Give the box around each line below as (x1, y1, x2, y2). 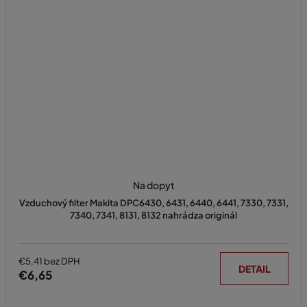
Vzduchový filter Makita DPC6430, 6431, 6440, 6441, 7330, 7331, (19, 197, 288, 209)
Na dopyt (132, 179, 175, 192)
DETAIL (238, 262, 271, 275)
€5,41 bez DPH (19, 255, 80, 267)
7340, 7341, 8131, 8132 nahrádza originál (70, 210, 237, 221)
